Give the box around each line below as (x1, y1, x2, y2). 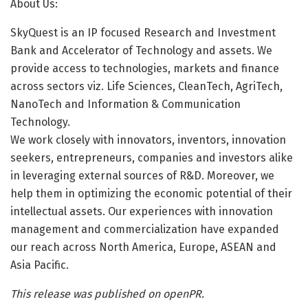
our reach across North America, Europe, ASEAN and (10, 241, 276, 254)
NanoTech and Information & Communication (10, 98, 241, 111)
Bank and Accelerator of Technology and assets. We (10, 44, 272, 58)
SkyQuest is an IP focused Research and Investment (10, 26, 276, 40)
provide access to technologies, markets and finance (10, 62, 279, 76)
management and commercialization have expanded (10, 223, 279, 236)
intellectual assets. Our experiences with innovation (10, 205, 273, 219)
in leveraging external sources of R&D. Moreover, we (10, 169, 274, 183)
